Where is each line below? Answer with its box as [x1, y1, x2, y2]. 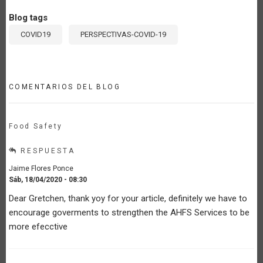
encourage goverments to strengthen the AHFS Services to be [9, 207, 249, 218]
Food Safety [9, 122, 63, 130]
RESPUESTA [21, 146, 75, 155]
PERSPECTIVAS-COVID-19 [80, 29, 166, 39]
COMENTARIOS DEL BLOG [9, 82, 120, 91]
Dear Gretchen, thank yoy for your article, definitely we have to [9, 193, 247, 204]
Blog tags [9, 12, 48, 23]
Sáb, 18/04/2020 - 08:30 [9, 175, 87, 184]
